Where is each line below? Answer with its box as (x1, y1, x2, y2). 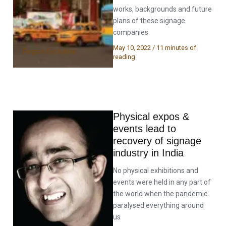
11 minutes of (156, 43, 196, 51)
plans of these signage (113, 16, 185, 25)
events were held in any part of (113, 178, 211, 187)
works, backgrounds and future (113, 5, 212, 13)
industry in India (113, 147, 184, 159)
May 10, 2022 (113, 43, 152, 51)
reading (113, 52, 135, 61)
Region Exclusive (23, 47, 77, 56)
